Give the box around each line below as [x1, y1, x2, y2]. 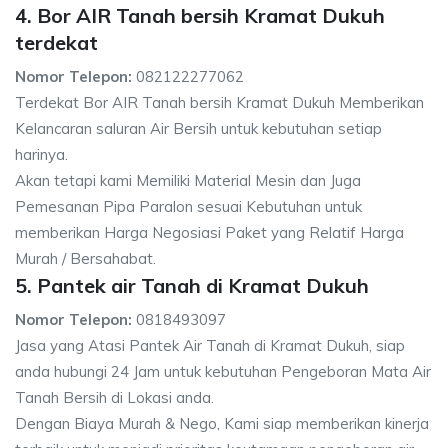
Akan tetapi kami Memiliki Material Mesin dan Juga [15, 171, 361, 190]
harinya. [15, 145, 68, 164]
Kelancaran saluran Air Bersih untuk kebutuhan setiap [15, 119, 382, 138]
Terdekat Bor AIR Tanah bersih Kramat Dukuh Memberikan [15, 93, 424, 112]
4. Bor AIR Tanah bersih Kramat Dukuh [15, 3, 385, 28]
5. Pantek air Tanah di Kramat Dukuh [15, 273, 369, 298]
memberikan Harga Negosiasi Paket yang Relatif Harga [15, 223, 404, 242]
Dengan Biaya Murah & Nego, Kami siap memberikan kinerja [15, 414, 429, 433]
